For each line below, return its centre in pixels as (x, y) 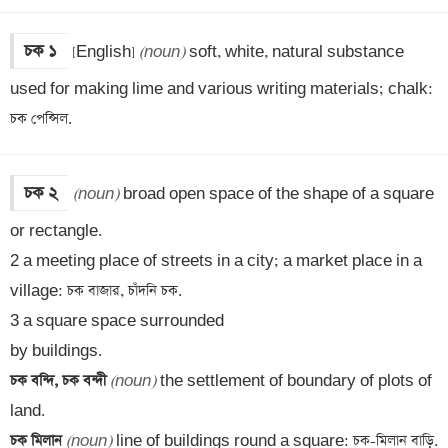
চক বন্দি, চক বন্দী (60, 381)
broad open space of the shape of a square (276, 194)
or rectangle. (56, 231)
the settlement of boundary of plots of (294, 381)
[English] (105, 52)
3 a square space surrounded (119, 321)
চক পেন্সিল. (41, 119)
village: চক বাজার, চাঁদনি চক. (96, 291)
